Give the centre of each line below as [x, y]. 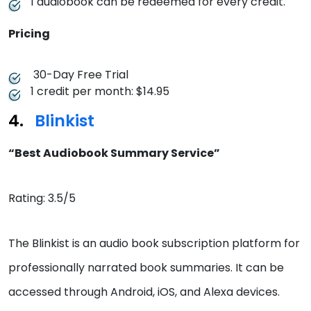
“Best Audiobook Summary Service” [114, 153]
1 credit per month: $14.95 [100, 92]
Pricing [29, 34]
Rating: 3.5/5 [42, 199]
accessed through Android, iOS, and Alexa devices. [145, 292]
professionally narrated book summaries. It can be [146, 268]
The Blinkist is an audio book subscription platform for [154, 244]
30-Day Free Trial [79, 75]
